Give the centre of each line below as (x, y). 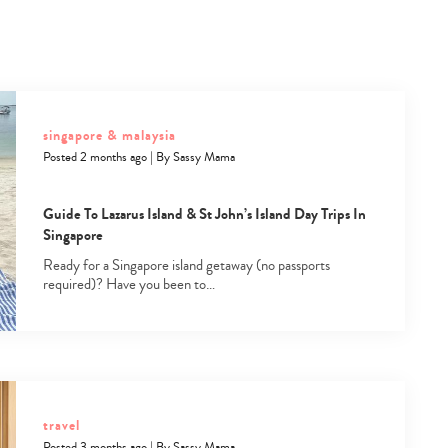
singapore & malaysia (109, 135)
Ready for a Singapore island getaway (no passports (186, 265)
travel (61, 425)
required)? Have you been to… (128, 284)
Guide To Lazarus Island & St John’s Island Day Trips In (204, 213)
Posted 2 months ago (94, 156)
